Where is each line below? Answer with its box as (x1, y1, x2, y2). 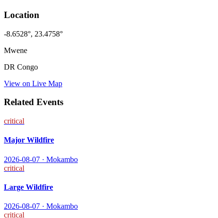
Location (4, 9, 39, 20)
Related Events (4, 97, 63, 108)
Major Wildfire (4, 136, 54, 145)
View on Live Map (4, 79, 62, 88)
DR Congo (4, 62, 38, 71)
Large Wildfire (4, 182, 53, 191)
